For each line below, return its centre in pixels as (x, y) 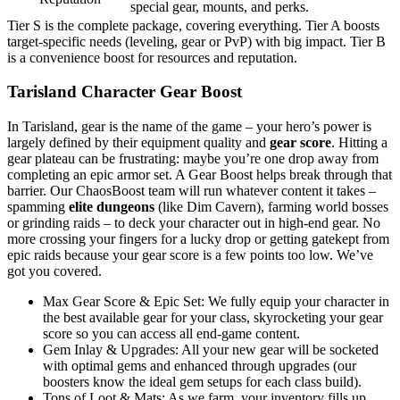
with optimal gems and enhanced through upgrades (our (200, 366)
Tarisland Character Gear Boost (125, 92)
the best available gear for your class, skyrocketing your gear (213, 318)
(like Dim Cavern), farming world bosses (271, 207)
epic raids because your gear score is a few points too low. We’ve (190, 255)
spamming (38, 207)
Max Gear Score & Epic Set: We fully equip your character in (216, 302)
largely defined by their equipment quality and (138, 143)
